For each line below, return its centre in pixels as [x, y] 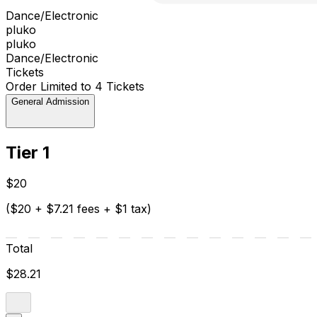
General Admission [50, 101]
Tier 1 [28, 152]
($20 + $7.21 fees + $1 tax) [79, 209]
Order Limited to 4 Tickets [75, 86]
